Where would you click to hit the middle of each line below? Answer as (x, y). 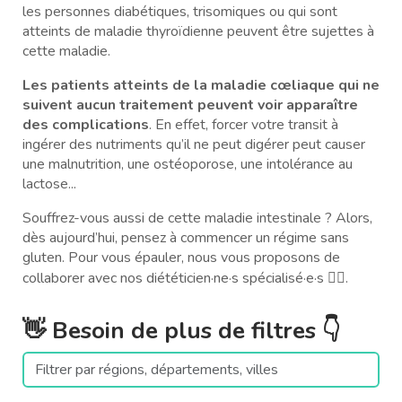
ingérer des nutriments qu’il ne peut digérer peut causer (194, 144)
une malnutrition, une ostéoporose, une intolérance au (188, 164)
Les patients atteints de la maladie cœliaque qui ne (201, 85)
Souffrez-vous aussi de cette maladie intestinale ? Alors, (197, 218)
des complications (86, 124)
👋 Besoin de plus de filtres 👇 (182, 330)
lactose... (49, 184)
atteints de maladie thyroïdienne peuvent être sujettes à (198, 31)
